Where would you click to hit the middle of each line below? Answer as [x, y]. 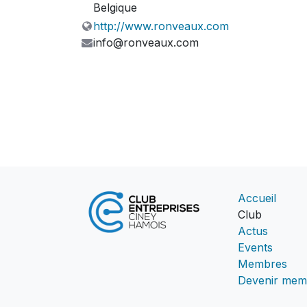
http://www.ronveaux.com [161, 26]
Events [255, 247]
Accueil [257, 198]
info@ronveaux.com [146, 42]
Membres [262, 263]
